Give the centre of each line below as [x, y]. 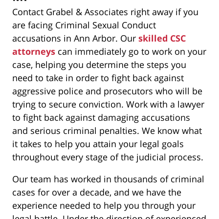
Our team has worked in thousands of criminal [108, 179]
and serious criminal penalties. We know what [107, 131]
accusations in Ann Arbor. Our [75, 38]
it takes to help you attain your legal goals [98, 144]
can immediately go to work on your [131, 52]
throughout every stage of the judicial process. [108, 157]
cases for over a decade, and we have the [97, 192]
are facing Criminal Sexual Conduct [84, 25]
